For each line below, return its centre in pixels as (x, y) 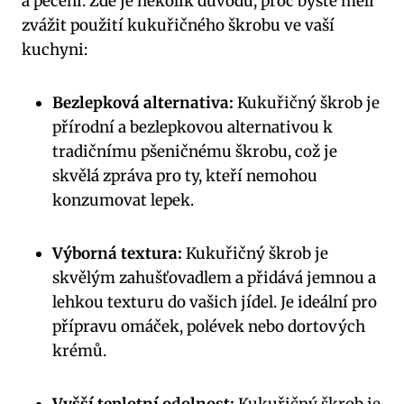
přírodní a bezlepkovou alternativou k (193, 128)
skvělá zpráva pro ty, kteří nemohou (185, 176)
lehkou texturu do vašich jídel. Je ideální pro (215, 303)
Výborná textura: (117, 254)
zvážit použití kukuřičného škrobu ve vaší (178, 26)
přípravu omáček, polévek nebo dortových (209, 327)
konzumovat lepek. (123, 201)
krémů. (79, 351)
